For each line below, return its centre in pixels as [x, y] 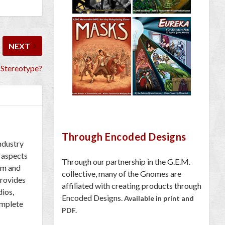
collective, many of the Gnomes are [122, 173]
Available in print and [159, 198]
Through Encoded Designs [124, 136]
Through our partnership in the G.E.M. [126, 161]
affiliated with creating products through [132, 185]
